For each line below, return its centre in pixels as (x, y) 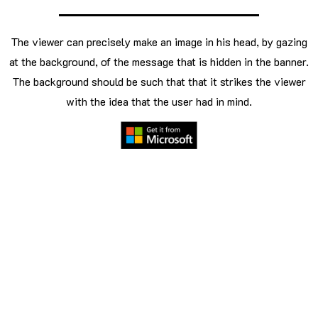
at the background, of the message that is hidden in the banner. (159, 61)
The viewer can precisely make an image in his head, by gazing (159, 41)
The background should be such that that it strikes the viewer (159, 81)
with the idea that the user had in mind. (159, 101)
